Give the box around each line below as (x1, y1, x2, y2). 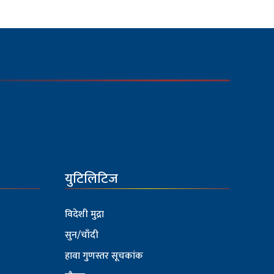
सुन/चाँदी (65, 227, 98, 244)
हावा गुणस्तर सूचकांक (65, 248, 143, 265)
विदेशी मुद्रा (65, 206, 104, 223)
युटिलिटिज (65, 168, 118, 191)
